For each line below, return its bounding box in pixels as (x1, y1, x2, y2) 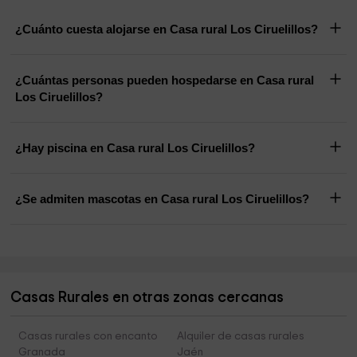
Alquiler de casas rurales (176, 331, 304, 343)
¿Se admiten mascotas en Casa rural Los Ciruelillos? (15, 192, 310, 206)
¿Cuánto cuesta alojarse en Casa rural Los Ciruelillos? (15, 22, 319, 37)
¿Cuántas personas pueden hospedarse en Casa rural (15, 73, 315, 88)
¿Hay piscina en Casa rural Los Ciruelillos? (15, 141, 256, 155)
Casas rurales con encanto (18, 331, 159, 343)
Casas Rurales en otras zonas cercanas (10, 290, 284, 306)
